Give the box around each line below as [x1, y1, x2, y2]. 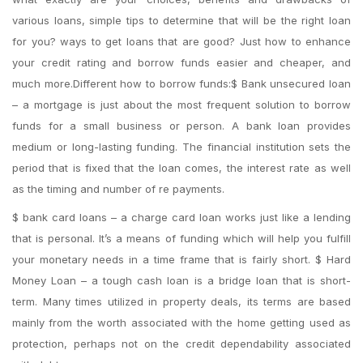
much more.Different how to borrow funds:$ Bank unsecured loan [12, 77, 351, 90]
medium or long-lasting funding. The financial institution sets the [12, 140, 351, 153]
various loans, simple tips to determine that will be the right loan [12, 14, 351, 27]
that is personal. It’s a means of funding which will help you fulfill [12, 232, 351, 245]
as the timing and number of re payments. [12, 182, 224, 195]
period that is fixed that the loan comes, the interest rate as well [12, 161, 351, 174]
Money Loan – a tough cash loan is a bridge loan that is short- [12, 274, 351, 287]
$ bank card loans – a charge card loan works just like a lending [12, 211, 351, 224]
